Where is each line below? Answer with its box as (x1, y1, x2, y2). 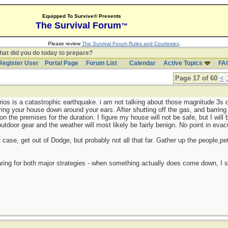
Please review (47, 41, 82, 46)
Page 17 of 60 (175, 74, 217, 82)
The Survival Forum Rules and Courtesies (81, 41, 179, 46)
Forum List (85, 60, 117, 67)
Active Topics (163, 60, 203, 67)
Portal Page (44, 60, 78, 67)
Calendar (129, 60, 156, 67)
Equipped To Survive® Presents (42, 13, 121, 19)
